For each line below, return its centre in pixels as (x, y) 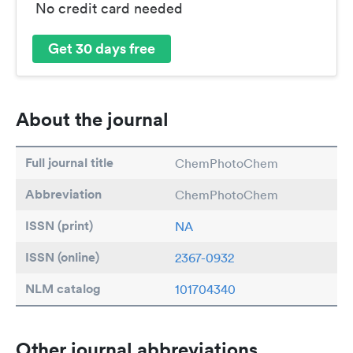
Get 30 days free (102, 48)
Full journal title (69, 162)
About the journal (92, 119)
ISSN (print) (59, 225)
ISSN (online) (62, 257)
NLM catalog (63, 288)
